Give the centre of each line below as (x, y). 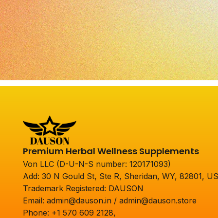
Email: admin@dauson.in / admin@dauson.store (109, 200)
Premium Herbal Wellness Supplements (111, 151)
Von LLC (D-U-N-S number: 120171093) (97, 164)
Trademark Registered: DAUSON (83, 188)
